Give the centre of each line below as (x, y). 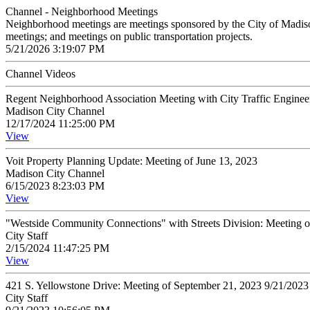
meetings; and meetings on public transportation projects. (129, 36)
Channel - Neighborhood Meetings (82, 11)
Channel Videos (40, 74)
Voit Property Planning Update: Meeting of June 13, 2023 (131, 161)
